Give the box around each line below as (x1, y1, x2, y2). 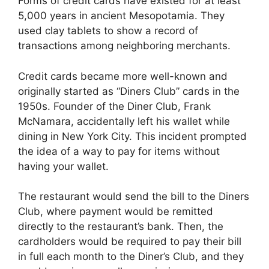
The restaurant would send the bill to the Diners (18, 190, 249, 202)
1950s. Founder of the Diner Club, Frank (18, 100, 211, 112)
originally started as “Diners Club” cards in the (18, 85, 240, 97)
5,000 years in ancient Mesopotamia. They (18, 10, 225, 22)
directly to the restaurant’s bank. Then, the (18, 220, 223, 232)
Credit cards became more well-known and (18, 70, 228, 82)
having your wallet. (18, 160, 109, 172)
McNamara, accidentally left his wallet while (18, 115, 230, 127)
